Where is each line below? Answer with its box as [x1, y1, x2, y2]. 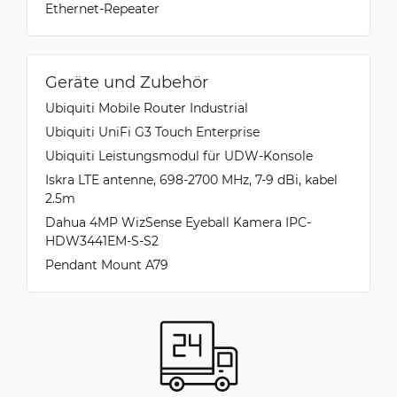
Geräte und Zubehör [45, 71, 208, 92]
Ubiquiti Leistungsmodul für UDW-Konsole [45, 147, 313, 164]
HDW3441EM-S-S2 [45, 232, 159, 249]
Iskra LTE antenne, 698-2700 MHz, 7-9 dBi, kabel [45, 171, 338, 188]
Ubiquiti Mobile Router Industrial [45, 99, 248, 116]
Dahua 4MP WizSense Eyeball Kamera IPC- [45, 214, 311, 230]
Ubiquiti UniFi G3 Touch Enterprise [45, 123, 260, 140]
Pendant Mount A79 [45, 256, 168, 273]
